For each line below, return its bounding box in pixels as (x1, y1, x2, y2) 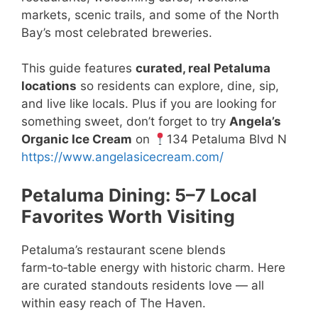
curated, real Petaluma (136, 61, 270, 76)
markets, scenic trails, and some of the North (21, 7, 279, 22)
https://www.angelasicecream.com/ (21, 150, 227, 165)
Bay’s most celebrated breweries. (21, 25, 212, 40)
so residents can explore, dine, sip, (77, 79, 279, 94)
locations (21, 79, 77, 94)
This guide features (21, 61, 136, 76)
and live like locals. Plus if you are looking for (21, 97, 276, 111)
